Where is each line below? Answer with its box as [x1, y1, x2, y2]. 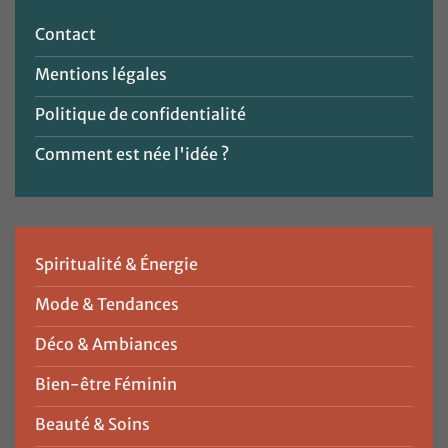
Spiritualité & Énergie [35, 253, 198, 274]
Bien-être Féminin [35, 373, 177, 394]
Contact [35, 23, 96, 44]
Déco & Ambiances [35, 333, 178, 354]
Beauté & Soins [35, 413, 150, 434]
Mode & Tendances [35, 293, 179, 314]
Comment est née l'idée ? [35, 143, 229, 164]
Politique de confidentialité [35, 103, 246, 124]
